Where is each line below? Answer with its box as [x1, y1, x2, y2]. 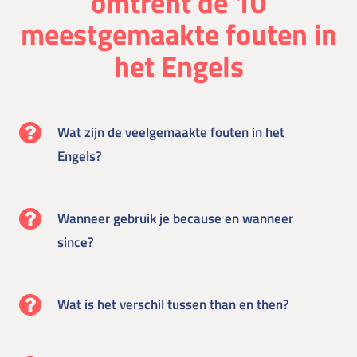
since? [57, 232, 94, 253]
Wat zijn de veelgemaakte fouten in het [57, 122, 284, 143]
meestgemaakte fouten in [20, 12, 337, 57]
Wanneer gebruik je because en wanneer [57, 208, 293, 229]
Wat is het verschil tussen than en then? [57, 294, 289, 316]
